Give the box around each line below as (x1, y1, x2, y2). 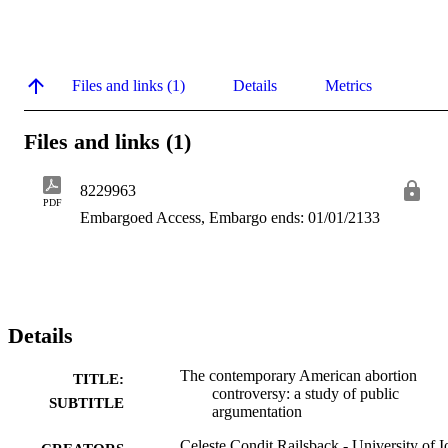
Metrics (325, 76, 372, 94)
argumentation (212, 403, 302, 421)
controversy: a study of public (212, 385, 399, 403)
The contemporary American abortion (180, 367, 417, 385)
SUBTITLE (49, 395, 124, 412)
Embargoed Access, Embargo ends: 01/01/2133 (80, 209, 380, 227)
